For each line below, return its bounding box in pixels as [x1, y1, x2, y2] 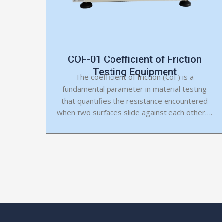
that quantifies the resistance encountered [61, 95, 208, 106]
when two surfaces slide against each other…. [57, 107, 213, 117]
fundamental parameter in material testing [62, 83, 207, 94]
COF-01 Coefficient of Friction [67, 53, 202, 65]
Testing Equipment [92, 65, 177, 78]
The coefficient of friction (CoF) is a [75, 71, 194, 82]
